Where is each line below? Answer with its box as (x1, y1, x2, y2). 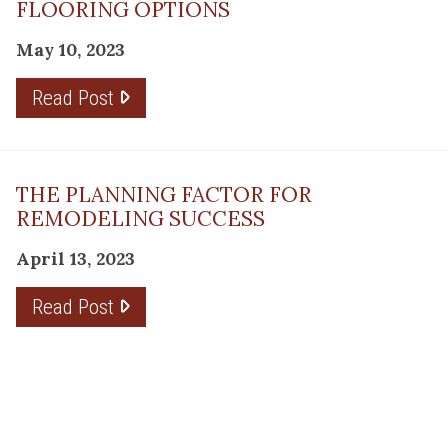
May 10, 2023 (16, 37, 125, 61)
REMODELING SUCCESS (16, 204, 265, 232)
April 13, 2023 (16, 246, 135, 270)
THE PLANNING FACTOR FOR (16, 180, 312, 208)
